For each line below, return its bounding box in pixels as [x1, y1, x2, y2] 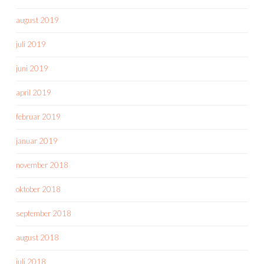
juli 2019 [16, 39, 46, 49]
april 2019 [16, 88, 51, 98]
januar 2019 [16, 136, 58, 146]
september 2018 [16, 209, 71, 219]
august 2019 [16, 15, 59, 25]
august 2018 [16, 233, 59, 243]
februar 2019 [16, 112, 61, 122]
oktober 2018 [16, 184, 61, 194]
